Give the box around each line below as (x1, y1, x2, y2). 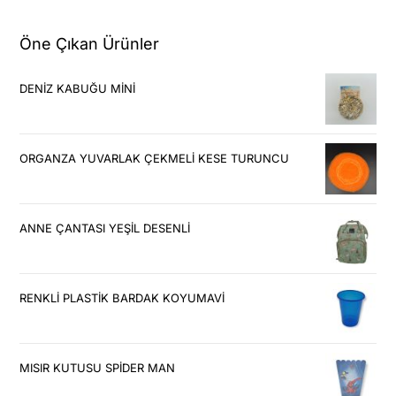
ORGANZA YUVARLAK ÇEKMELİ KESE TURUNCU (19, 150, 290, 165)
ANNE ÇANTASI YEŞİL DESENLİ (19, 220, 191, 235)
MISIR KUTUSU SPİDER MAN (19, 360, 176, 375)
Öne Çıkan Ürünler (19, 34, 160, 53)
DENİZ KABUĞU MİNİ (19, 80, 136, 95)
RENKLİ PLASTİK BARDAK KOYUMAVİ (19, 290, 225, 305)
